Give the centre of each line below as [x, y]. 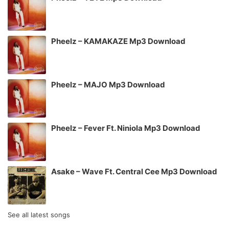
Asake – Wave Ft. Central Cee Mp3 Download [134, 172]
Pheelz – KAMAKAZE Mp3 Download [118, 41]
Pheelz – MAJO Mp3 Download [108, 85]
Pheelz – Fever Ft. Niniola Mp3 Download [126, 128]
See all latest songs [39, 215]
